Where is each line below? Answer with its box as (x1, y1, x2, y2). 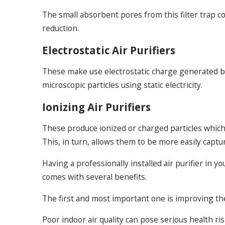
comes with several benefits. (42, 171, 147, 182)
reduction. (42, 23, 79, 34)
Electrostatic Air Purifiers (42, 43, 175, 57)
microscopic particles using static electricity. (42, 79, 202, 91)
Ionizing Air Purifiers (42, 99, 151, 114)
